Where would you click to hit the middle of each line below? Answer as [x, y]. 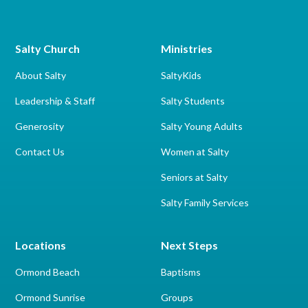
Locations [41, 245]
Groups [177, 297]
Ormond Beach [48, 272]
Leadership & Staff [55, 101]
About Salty [41, 75]
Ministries [187, 48]
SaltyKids [181, 75]
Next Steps [189, 245]
